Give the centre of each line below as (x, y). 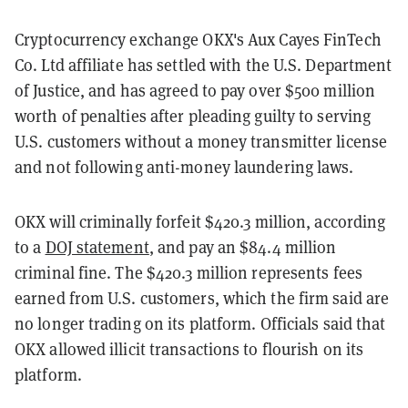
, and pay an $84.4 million (243, 247)
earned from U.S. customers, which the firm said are (202, 298)
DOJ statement (97, 247)
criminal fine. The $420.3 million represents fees (189, 272)
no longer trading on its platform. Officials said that (200, 323)
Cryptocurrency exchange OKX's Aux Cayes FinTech (198, 39)
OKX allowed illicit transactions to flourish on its (189, 349)
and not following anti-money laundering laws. (184, 167)
